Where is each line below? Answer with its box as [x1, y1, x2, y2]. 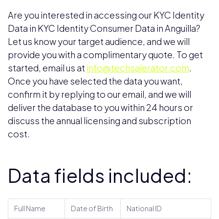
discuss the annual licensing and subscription [8, 115, 191, 127]
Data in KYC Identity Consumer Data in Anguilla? [8, 22, 200, 34]
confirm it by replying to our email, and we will [8, 88, 191, 100]
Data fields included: [8, 164, 192, 187]
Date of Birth [71, 204, 113, 213]
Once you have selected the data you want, [8, 75, 183, 87]
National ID [127, 204, 162, 213]
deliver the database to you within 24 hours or [8, 102, 193, 113]
